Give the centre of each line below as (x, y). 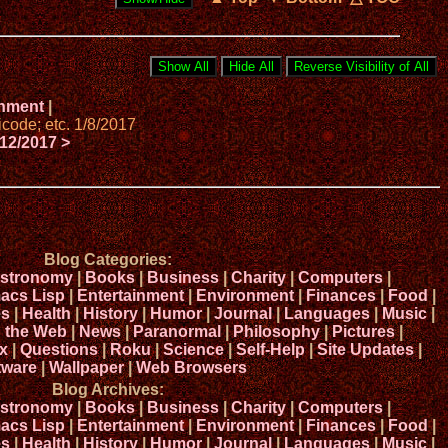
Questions (58, 350)
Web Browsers (191, 368)
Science (193, 350)
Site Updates (365, 350)
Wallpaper (86, 368)
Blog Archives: (108, 390)
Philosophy (276, 332)
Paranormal (176, 332)
